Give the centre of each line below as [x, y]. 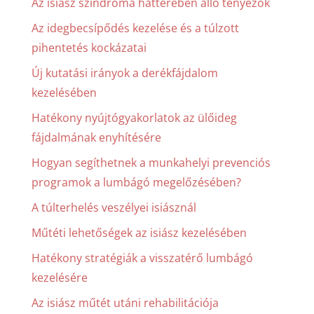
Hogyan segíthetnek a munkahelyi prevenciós [151, 162]
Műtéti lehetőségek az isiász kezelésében [139, 232]
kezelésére [59, 277]
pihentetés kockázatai [89, 47]
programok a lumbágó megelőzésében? [136, 182]
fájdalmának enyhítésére [96, 137]
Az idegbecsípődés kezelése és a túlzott [135, 28]
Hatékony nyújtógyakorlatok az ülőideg [134, 117]
